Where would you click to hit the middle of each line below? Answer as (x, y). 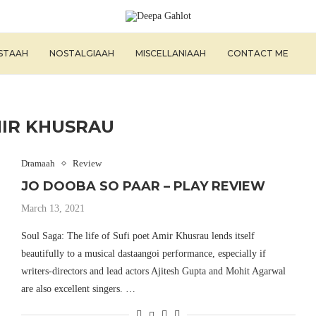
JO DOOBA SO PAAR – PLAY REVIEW (143, 186)
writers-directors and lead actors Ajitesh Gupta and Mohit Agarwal (153, 271)
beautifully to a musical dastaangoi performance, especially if (143, 254)
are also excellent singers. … (78, 289)
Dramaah (38, 163)
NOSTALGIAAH (82, 53)
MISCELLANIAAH (171, 53)
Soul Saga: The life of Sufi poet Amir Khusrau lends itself (138, 236)
